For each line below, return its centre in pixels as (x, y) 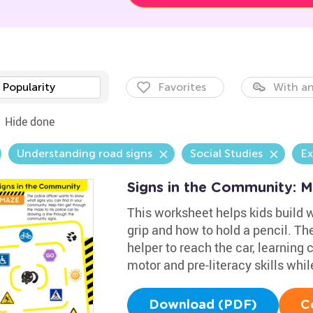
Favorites (182, 87)
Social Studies (226, 153)
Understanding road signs (84, 153)
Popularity (28, 87)
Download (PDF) (203, 305)
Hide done (29, 122)
